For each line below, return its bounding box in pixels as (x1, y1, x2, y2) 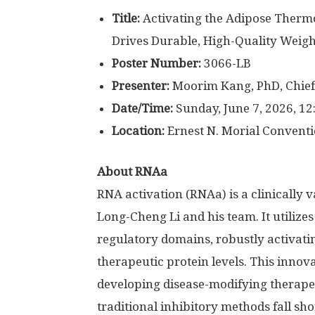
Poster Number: (112, 56, 204, 70)
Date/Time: (112, 101, 173, 115)
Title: (112, 11, 140, 25)
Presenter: (112, 79, 172, 93)
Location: (112, 124, 165, 138)
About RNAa (97, 165, 167, 179)
